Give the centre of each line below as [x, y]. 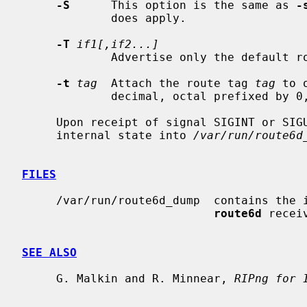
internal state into [125, 135]
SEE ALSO [49, 252]
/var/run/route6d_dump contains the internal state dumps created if [39, 200]
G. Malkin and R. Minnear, [145, 278]
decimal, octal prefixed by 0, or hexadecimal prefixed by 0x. [66, 96]
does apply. [66, 18]
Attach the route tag [176, 83]
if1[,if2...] [118, 44]
